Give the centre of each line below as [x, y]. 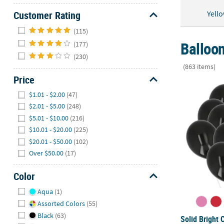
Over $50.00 [46, 153]
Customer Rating [47, 15]
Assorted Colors [61, 203]
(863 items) [199, 66]
